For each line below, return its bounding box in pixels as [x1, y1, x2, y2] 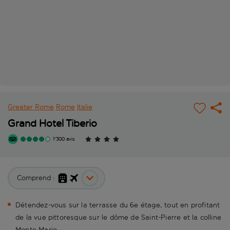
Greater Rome [8, 103, 54, 112]
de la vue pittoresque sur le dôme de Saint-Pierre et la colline [15, 213, 221, 222]
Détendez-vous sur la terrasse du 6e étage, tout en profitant [15, 201, 220, 210]
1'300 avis [53, 136, 75, 143]
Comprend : [17, 174, 55, 183]
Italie [77, 103, 92, 112]
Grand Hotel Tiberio [8, 117, 97, 130]
